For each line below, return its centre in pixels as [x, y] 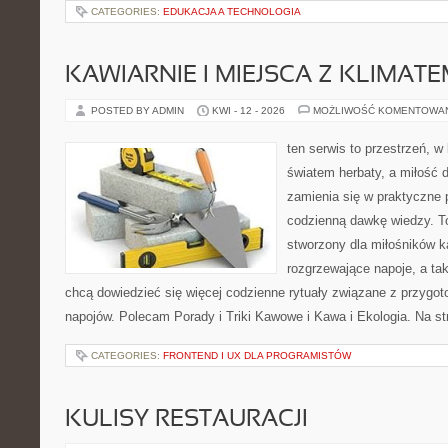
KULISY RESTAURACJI [186, 420]
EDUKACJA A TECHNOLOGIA [232, 11]
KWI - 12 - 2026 [248, 110]
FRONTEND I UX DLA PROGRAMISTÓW [257, 355]
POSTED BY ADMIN [139, 110]
